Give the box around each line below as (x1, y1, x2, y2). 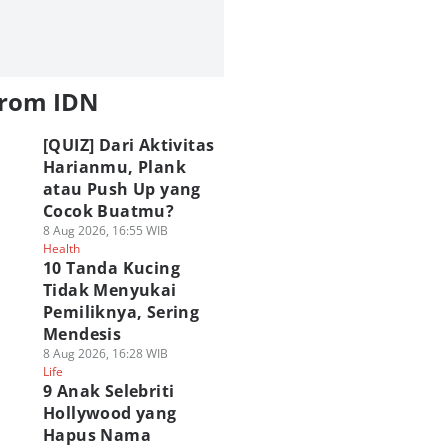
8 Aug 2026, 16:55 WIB (42, 222, 168, 239)
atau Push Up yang (42, 178, 201, 200)
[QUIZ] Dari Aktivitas (42, 134, 215, 156)
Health (42, 240, 80, 257)
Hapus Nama (42, 424, 151, 446)
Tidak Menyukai (42, 279, 177, 301)
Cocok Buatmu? (42, 200, 175, 222)
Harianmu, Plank (42, 156, 186, 178)
